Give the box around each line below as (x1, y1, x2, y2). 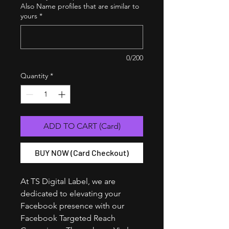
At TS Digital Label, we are (20, 176, 116, 186)
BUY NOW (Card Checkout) (35, 147, 129, 157)
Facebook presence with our (20, 200, 124, 211)
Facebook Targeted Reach (20, 213, 116, 223)
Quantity (20, 71, 48, 80)
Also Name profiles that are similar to (20, 1, 139, 11)
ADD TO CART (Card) (43, 121, 121, 131)
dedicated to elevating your (20, 188, 121, 198)
